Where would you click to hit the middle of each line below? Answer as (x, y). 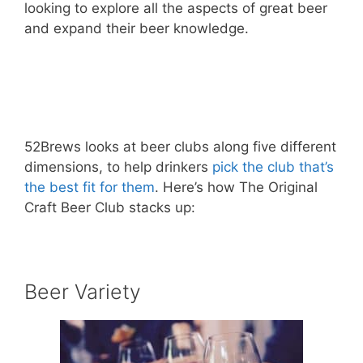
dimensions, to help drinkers (118, 167)
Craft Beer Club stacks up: (110, 207)
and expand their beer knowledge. (137, 28)
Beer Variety (83, 291)
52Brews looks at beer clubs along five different (180, 146)
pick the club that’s (273, 167)
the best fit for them (90, 187)
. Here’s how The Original (236, 187)
